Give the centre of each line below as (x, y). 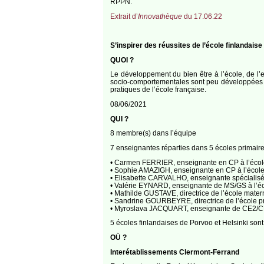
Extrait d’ (124, 16)
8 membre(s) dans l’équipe (153, 133)
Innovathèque (160, 16)
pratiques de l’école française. (158, 90)
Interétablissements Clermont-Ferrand (174, 252)
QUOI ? (122, 60)
